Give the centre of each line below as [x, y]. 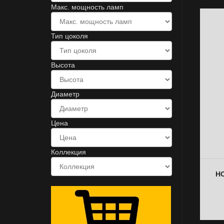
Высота [63, 65]
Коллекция [68, 152]
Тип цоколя [69, 36]
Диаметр [65, 94]
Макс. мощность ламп [87, 7]
